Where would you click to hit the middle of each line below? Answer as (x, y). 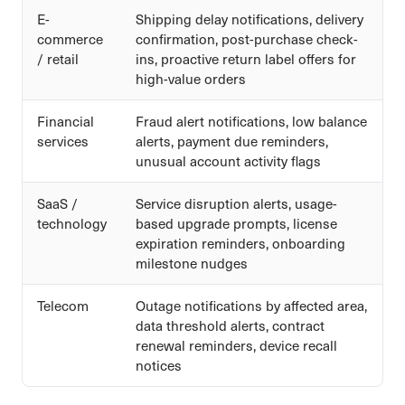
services (63, 141)
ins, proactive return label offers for (246, 58)
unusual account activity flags (228, 160)
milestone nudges (192, 263)
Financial (66, 121)
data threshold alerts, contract (230, 325)
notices (159, 365)
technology (72, 223)
